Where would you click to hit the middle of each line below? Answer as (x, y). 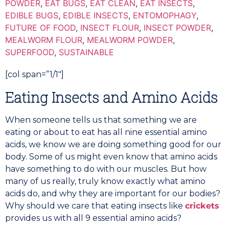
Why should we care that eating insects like (95, 205)
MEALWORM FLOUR (44, 40)
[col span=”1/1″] (35, 74)
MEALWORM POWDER (130, 40)
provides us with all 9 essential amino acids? (93, 218)
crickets (202, 205)
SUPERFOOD (30, 52)
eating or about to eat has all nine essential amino (106, 132)
